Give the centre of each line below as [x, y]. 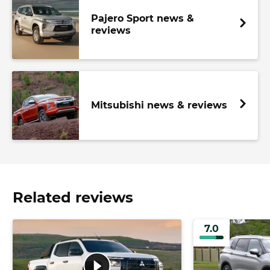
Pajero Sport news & [143, 18]
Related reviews [73, 197]
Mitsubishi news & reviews [159, 105]
